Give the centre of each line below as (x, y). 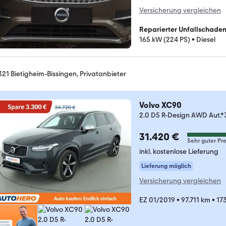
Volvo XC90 (160, 105)
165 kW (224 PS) (165, 40)
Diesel (206, 40)
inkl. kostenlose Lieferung (179, 151)
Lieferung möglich (166, 166)
